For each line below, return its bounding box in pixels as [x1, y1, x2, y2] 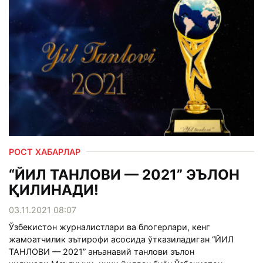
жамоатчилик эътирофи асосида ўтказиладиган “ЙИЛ [9, 234, 234, 244]
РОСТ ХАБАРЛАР [9, 146, 80, 157]
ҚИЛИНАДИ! [9, 181, 99, 198]
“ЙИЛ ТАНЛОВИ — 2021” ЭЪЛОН [9, 166, 240, 183]
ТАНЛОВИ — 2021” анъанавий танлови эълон [9, 246, 194, 257]
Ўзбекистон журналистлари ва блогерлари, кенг [9, 221, 210, 232]
